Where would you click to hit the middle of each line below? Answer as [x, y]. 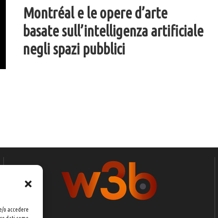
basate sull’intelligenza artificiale [113, 31]
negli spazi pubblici [74, 49]
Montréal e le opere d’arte [95, 13]
